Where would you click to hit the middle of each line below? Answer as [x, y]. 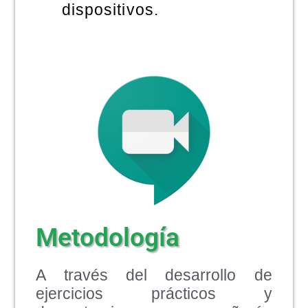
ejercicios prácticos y [154, 294]
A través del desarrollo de [154, 275]
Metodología [108, 238]
